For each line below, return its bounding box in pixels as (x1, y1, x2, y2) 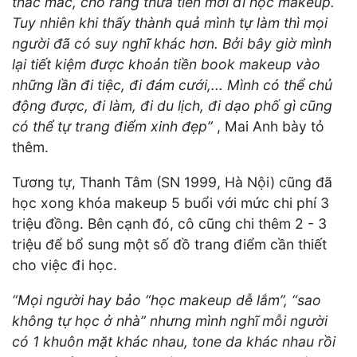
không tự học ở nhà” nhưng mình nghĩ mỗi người (12, 312, 328, 329)
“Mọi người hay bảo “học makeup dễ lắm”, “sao (12, 291, 321, 308)
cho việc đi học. (12, 256, 117, 273)
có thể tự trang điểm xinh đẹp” (12, 118, 217, 135)
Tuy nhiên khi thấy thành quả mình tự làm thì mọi (12, 14, 328, 32)
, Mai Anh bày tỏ (217, 118, 324, 135)
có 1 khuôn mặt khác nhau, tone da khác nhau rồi (12, 332, 335, 350)
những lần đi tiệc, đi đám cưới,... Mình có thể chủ (12, 76, 332, 94)
